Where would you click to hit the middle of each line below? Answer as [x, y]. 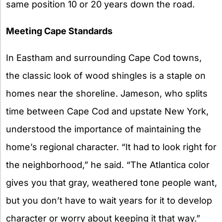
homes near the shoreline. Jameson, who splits [107, 93]
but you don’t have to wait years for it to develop [109, 200]
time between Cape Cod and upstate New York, [107, 111]
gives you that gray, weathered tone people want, [111, 182]
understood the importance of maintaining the [104, 129]
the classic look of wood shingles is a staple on [106, 75]
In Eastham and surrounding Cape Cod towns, [104, 57]
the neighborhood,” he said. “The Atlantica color [108, 165]
